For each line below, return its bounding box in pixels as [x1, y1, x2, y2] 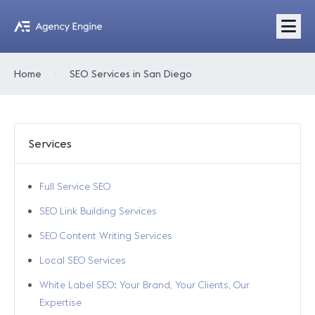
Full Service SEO [39, 180, 110, 193]
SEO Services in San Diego [70, 67, 192, 80]
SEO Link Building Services [39, 205, 157, 217]
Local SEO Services [39, 254, 126, 266]
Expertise [39, 296, 82, 309]
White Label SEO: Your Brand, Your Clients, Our [39, 278, 250, 291]
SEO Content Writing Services [39, 229, 172, 242]
